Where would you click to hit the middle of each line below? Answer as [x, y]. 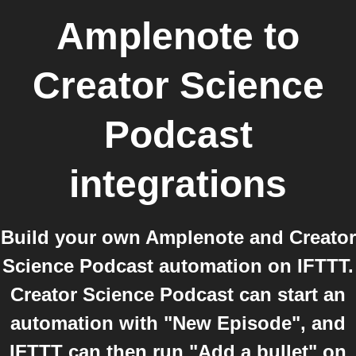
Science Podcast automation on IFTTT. [178, 266]
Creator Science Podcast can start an [178, 294]
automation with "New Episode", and [178, 323]
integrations [178, 184]
